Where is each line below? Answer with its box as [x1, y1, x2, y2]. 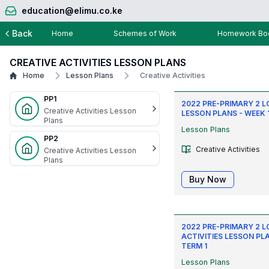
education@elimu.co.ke [22, 5, 122, 16]
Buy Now [189, 174, 226, 184]
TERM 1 [181, 241, 207, 250]
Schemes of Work [113, 29, 177, 38]
